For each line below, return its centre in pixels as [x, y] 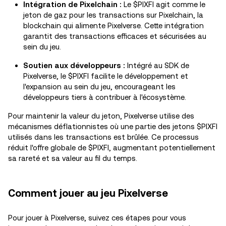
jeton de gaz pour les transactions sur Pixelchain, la [113, 15]
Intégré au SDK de [157, 65]
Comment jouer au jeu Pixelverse [89, 193]
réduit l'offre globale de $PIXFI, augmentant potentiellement [112, 148]
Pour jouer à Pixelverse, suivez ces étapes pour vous [97, 218]
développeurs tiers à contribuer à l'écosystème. [105, 97]
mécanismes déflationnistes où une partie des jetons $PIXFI [113, 126]
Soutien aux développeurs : [74, 65]
